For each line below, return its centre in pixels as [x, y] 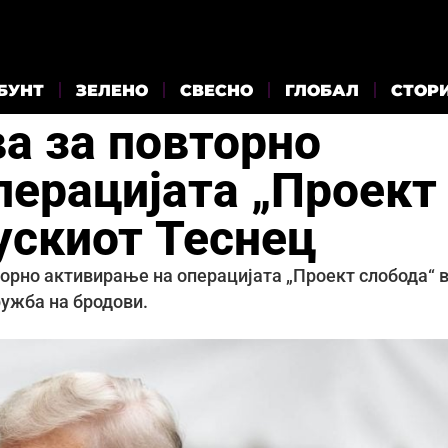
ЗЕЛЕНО [112, 90]
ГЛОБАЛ [322, 90]
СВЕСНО [216, 90]
